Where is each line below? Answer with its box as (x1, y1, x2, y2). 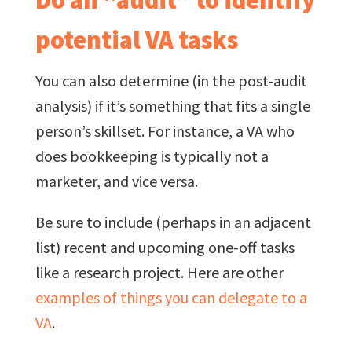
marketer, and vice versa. (35, 170, 198, 191)
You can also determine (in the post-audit (35, 70, 307, 90)
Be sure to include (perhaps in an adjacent (35, 211, 311, 232)
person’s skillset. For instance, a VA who (35, 120, 295, 141)
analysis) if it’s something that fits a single (35, 95, 310, 115)
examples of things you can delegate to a (35, 287, 307, 307)
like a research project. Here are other (35, 262, 284, 282)
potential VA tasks (35, 24, 238, 56)
